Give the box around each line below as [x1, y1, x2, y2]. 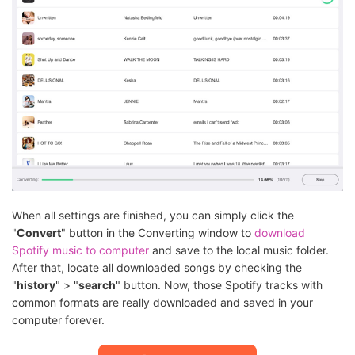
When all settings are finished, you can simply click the [12, 208, 294, 222]
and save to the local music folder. [149, 242, 329, 257]
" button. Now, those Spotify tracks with [116, 277, 323, 292]
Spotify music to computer [12, 242, 149, 257]
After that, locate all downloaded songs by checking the [12, 260, 302, 274]
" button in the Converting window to [61, 225, 254, 239]
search [78, 277, 116, 292]
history [17, 277, 55, 292]
